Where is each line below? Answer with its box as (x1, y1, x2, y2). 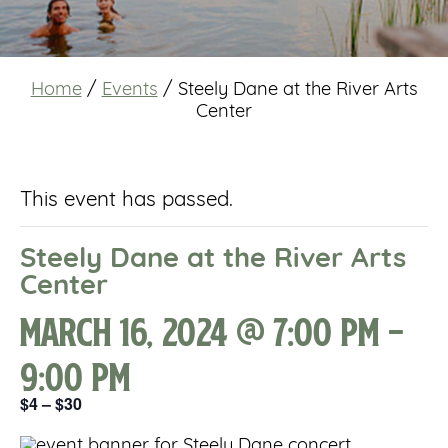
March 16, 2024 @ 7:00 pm (20, 305, 379, 358)
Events (101, 81, 158, 101)
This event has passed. (20, 190, 233, 212)
